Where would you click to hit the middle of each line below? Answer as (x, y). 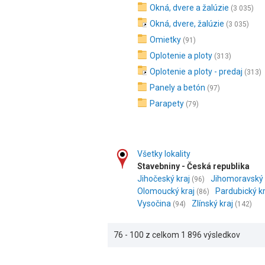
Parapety (167, 104)
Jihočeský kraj (164, 179)
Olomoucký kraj (166, 191)
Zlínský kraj (212, 203)
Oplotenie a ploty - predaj (196, 72)
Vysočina (154, 203)
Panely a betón (177, 88)
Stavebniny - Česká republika (193, 166)
